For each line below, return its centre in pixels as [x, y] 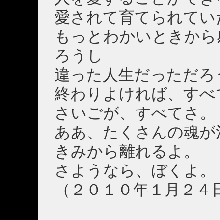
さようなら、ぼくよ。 [135, 170]
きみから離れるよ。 [127, 151]
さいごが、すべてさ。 [135, 113]
